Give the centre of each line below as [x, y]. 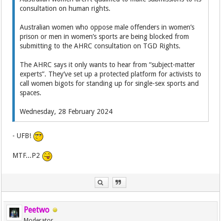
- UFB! [23, 135]
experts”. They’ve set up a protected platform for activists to [111, 74]
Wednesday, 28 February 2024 [66, 111]
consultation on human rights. [65, 8]
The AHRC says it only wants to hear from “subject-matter [108, 64]
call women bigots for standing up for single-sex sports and [110, 83]
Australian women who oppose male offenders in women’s [107, 27]
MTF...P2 [27, 155]
